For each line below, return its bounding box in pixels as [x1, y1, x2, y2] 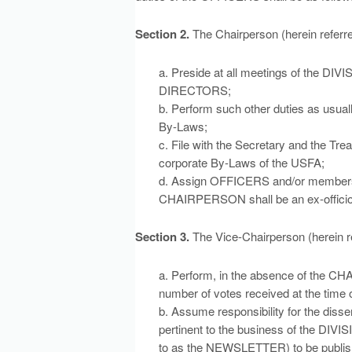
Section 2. [135, 25, 189, 42]
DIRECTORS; [159, 82, 231, 98]
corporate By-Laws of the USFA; [159, 154, 324, 170]
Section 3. [135, 228, 189, 245]
